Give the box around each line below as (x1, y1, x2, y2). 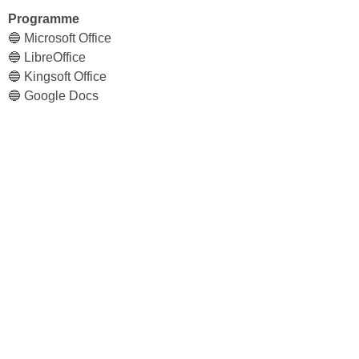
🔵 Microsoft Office (8, 31, 111, 45)
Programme (8, 12, 79, 26)
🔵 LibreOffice (8, 50, 86, 64)
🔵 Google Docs (8, 89, 99, 103)
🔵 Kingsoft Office (8, 70, 107, 83)
